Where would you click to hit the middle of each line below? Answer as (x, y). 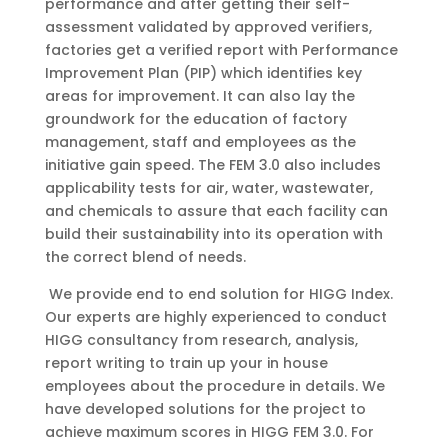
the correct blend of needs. (145, 257)
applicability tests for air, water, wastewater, (208, 188)
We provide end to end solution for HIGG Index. (218, 294)
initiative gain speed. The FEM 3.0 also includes (212, 165)
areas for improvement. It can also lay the (199, 96)
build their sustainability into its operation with (213, 234)
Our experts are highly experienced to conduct (215, 317)
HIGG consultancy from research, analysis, (201, 340)
